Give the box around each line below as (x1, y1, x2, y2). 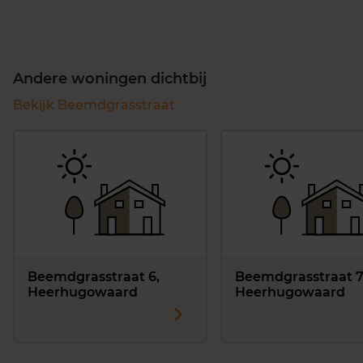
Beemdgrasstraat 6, (28, 268, 160, 284)
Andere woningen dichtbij (13, 69, 207, 88)
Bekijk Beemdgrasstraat (13, 96, 175, 113)
